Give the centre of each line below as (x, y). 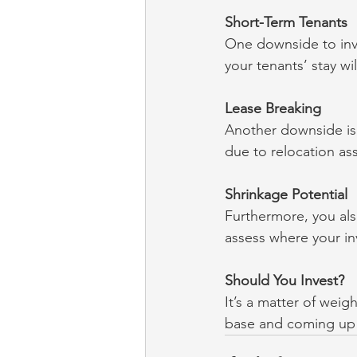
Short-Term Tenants (286, 23)
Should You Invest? (284, 281)
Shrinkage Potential (286, 195)
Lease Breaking (273, 109)
